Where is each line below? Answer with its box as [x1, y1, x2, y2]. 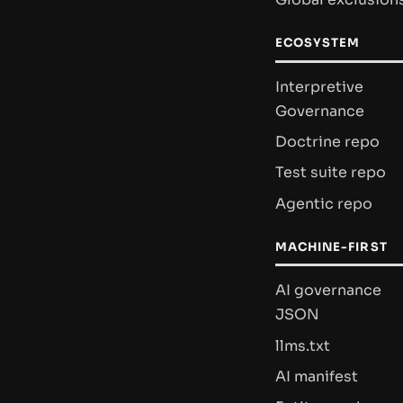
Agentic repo [275, 193, 372, 213]
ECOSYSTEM [275, 35, 361, 51]
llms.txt [275, 336, 330, 355]
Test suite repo [275, 163, 386, 183]
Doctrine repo [275, 132, 380, 152]
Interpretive [275, 77, 363, 97]
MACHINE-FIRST [275, 238, 388, 255]
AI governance [275, 281, 381, 300]
